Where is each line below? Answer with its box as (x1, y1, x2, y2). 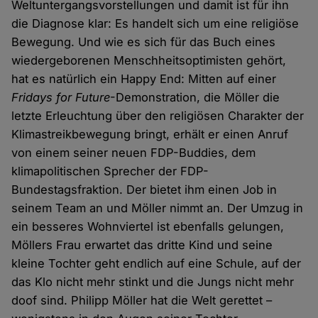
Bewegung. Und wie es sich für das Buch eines (11, 34, 276, 49)
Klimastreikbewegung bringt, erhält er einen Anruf (11, 126, 289, 141)
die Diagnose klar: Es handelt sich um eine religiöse (11, 16, 300, 31)
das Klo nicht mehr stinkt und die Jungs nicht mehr (11, 274, 295, 289)
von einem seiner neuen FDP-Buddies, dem (11, 145, 256, 160)
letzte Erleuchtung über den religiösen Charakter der (11, 108, 305, 123)
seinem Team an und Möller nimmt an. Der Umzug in (11, 200, 304, 215)
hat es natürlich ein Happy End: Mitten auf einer (11, 71, 277, 86)
